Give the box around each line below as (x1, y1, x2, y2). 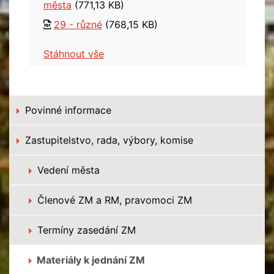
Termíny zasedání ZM (34, 224, 136, 236)
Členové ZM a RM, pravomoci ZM (34, 194, 192, 206)
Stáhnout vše (43, 48, 104, 60)
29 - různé (54, 18, 102, 31)
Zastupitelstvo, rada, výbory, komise (22, 134, 193, 146)
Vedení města (34, 164, 100, 176)
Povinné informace (22, 104, 111, 116)
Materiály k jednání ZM (34, 254, 145, 266)
